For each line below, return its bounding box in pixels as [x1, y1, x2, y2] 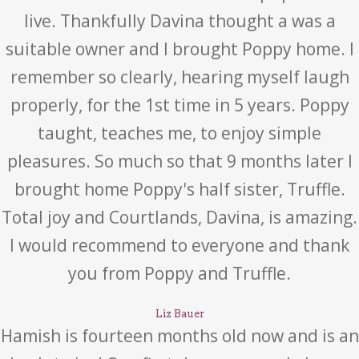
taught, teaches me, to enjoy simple [38, 122, 321, 144]
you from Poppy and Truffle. [68, 262, 291, 284]
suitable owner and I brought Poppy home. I [5, 38, 354, 60]
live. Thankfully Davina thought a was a [23, 10, 336, 32]
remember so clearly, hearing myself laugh [10, 66, 349, 88]
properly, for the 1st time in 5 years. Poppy [10, 94, 349, 116]
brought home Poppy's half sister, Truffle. [14, 178, 345, 200]
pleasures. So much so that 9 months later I [6, 150, 353, 172]
